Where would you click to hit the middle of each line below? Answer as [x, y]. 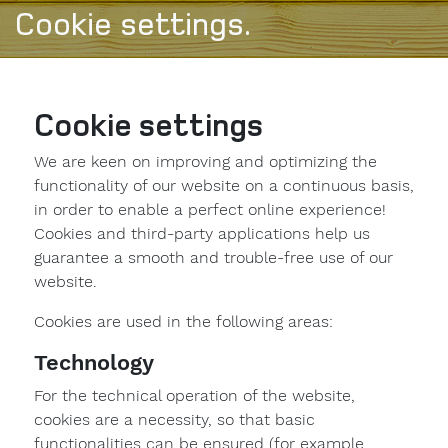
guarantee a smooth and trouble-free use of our [213, 257]
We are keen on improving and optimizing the [205, 161]
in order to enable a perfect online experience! [209, 209]
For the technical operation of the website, [194, 395]
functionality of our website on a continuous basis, [223, 185]
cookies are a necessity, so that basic [174, 419]
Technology [93, 362]
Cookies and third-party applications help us [201, 233]
